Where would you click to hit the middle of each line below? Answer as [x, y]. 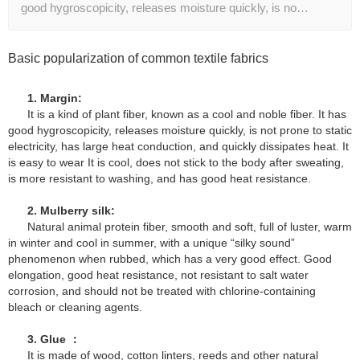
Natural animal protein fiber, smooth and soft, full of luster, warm [190, 227]
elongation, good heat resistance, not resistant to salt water [158, 275]
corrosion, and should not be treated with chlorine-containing [162, 291]
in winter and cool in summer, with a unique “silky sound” [151, 243]
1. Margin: [55, 98]
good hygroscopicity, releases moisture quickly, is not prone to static [180, 131]
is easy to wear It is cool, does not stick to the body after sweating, [176, 163]
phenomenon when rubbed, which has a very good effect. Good [170, 259]
